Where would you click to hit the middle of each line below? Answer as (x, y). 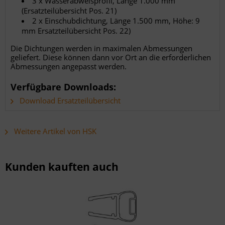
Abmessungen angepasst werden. (69, 67)
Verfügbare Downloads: (63, 87)
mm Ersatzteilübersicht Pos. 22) (76, 31)
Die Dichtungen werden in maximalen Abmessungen (101, 48)
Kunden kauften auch (62, 167)
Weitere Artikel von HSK (54, 131)
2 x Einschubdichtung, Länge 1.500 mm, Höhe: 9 (116, 21)
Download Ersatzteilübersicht (69, 101)
